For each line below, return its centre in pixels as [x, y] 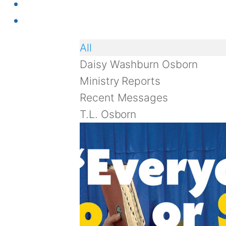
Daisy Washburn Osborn [139, 64]
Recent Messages [124, 98]
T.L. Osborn [108, 114]
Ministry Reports [120, 81]
